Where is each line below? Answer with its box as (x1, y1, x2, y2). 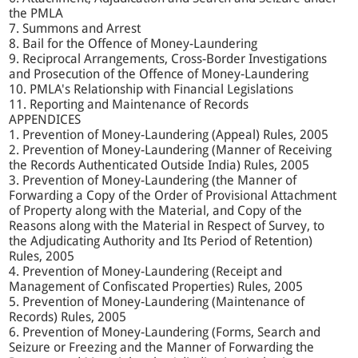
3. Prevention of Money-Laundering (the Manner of (9, 173, 297, 189)
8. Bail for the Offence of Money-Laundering (9, 36, 258, 52)
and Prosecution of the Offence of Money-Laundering (9, 66, 309, 82)
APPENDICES (9, 112, 82, 128)
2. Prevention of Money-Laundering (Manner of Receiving (9, 142, 332, 158)
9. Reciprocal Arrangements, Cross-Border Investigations (9, 51, 328, 67)
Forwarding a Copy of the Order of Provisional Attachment (9, 188, 337, 204)
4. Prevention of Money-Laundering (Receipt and (9, 264, 283, 280)
